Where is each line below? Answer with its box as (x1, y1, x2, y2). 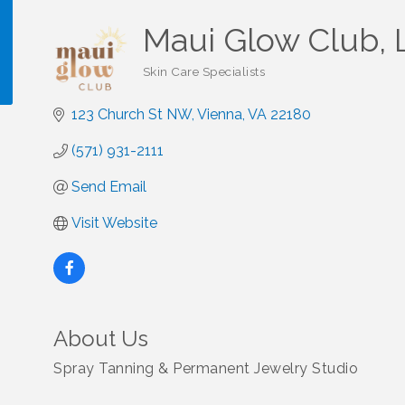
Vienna (197, 106, 242, 123)
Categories (141, 74, 205, 89)
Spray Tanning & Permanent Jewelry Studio (53, 360, 358, 377)
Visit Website (71, 214, 157, 231)
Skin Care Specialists (142, 64, 266, 79)
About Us (53, 325, 148, 352)
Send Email (71, 178, 146, 195)
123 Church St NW (71, 106, 192, 123)
